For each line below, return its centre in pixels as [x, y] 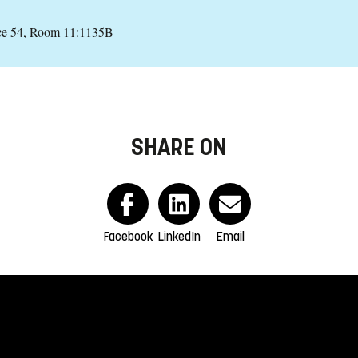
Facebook [128, 237]
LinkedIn [179, 237]
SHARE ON [179, 147]
